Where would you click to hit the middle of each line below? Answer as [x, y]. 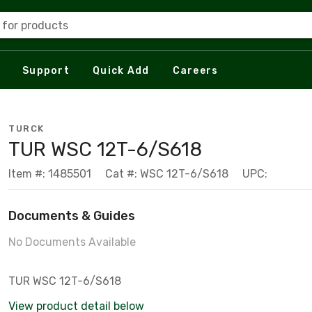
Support [46, 70]
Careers [195, 70]
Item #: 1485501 [50, 174]
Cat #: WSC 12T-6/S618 [167, 174]
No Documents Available [72, 242]
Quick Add [121, 70]
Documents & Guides [72, 216]
